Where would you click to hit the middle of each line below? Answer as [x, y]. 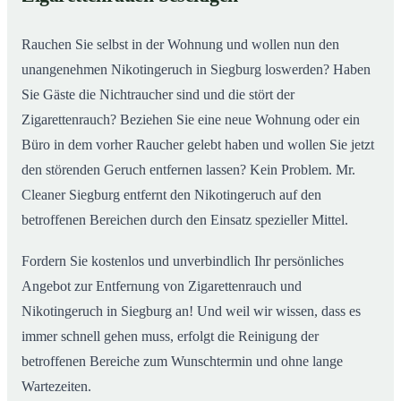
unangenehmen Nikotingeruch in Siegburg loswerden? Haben [196, 69]
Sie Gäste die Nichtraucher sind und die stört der [158, 94]
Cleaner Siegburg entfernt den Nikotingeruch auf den [171, 194]
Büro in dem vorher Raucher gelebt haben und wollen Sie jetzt [198, 144]
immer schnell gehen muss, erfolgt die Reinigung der [170, 336]
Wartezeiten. [56, 386]
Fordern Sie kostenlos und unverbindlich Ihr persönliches [183, 260]
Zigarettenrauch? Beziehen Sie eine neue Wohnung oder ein [191, 119]
